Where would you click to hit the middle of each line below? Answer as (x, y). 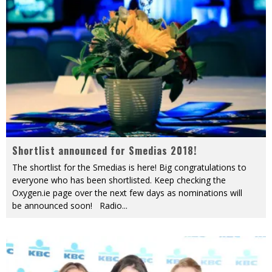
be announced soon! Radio (67, 206)
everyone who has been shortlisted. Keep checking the (119, 180)
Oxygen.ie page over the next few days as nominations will (127, 193)
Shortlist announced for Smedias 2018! (104, 151)
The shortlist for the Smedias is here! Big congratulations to (129, 168)
